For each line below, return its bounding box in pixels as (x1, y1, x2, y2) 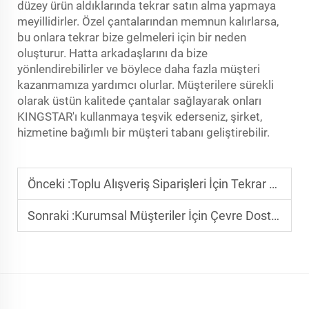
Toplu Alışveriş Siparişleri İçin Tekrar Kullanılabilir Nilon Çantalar (70, 177, 269, 192)
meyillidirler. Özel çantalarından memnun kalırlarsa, (17, 14, 279, 29)
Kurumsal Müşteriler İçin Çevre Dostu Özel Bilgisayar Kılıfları (74, 208, 271, 223)
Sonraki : (28, 208, 74, 223)
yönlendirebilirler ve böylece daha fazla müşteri (17, 62, 260, 77)
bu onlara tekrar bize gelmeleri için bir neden (17, 30, 246, 45)
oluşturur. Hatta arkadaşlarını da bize (17, 46, 208, 61)
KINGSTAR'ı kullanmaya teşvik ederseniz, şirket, (17, 110, 262, 124)
